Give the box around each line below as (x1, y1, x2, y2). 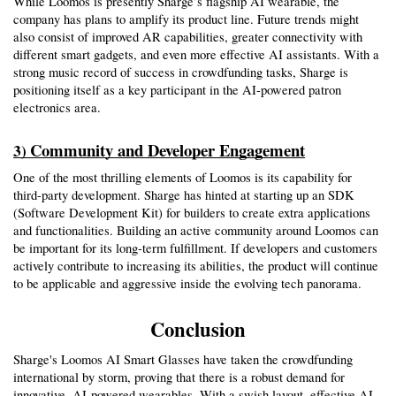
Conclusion (150, 314, 246, 344)
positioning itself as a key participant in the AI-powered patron (13, 81, 341, 99)
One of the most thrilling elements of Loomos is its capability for (13, 168, 352, 186)
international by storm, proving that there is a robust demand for (13, 368, 345, 385)
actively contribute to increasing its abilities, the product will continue (13, 256, 378, 274)
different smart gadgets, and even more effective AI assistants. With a (13, 46, 379, 64)
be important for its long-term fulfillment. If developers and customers (13, 239, 377, 256)
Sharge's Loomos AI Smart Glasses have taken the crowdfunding (13, 350, 353, 368)
